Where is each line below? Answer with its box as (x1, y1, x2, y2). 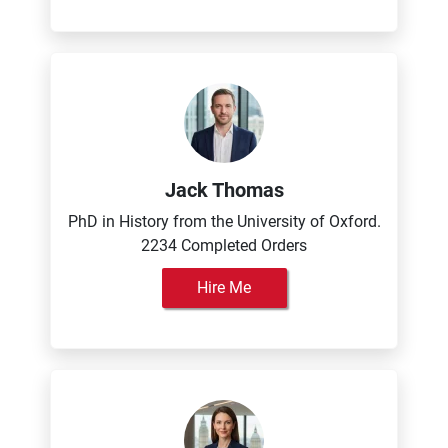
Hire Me (197, 278, 251, 297)
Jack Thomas (164, 178, 284, 202)
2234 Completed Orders (141, 236, 307, 255)
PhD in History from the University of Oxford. (67, 212, 381, 231)
